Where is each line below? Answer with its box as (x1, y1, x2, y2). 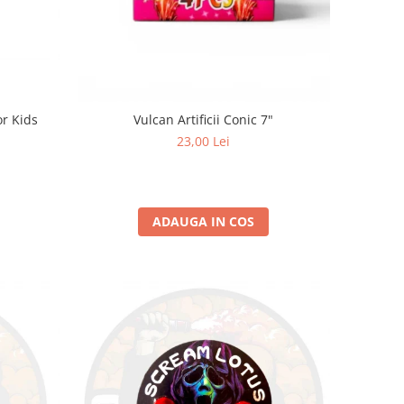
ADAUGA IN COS (152, 212, 255, 230)
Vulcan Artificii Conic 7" (133, 110, 274, 128)
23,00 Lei (177, 132, 231, 150)
